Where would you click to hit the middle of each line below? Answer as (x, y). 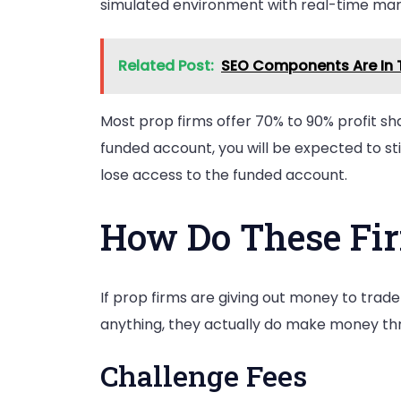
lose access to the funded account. (224, 175)
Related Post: (166, 65)
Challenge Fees (204, 376)
